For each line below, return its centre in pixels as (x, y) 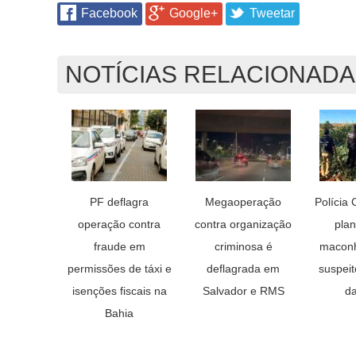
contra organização (243, 224)
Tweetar (272, 13)
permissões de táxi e (119, 269)
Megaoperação (243, 202)
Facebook (109, 13)
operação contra (119, 224)
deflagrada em (243, 269)
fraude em (119, 246)
